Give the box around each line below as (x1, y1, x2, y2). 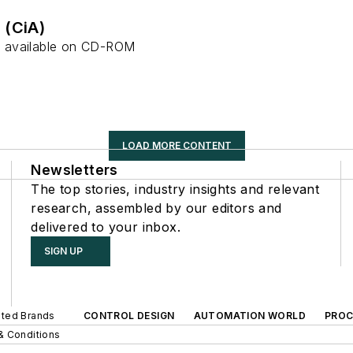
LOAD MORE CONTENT (121, 139, 232, 152)
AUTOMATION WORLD (193, 310, 306, 322)
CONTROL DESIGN (83, 310, 175, 322)
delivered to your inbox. (31, 219, 180, 236)
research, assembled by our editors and (31, 200, 282, 217)
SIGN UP (44, 245, 84, 258)
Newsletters (31, 162, 118, 179)
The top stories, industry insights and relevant (31, 181, 320, 198)
